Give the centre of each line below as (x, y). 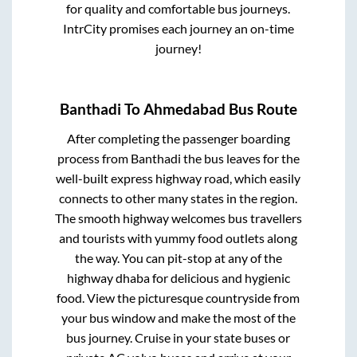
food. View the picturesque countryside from (178, 297)
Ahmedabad (184, 109)
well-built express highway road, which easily (178, 178)
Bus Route (261, 109)
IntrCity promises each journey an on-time (178, 29)
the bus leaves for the (240, 158)
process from (94, 158)
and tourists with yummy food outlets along (178, 237)
